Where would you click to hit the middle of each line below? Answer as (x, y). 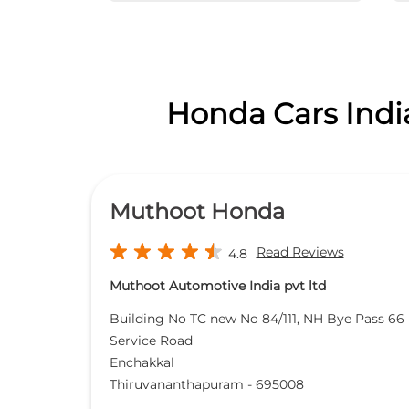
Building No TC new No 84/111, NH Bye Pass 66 (257, 319)
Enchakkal (142, 363)
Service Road (151, 341)
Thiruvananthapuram (176, 385)
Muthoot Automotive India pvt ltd (217, 286)
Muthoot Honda (197, 212)
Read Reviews (300, 252)
